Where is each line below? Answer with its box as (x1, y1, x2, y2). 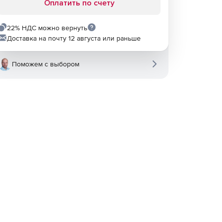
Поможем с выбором (12, 60, 79, 68)
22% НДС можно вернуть (7, 24, 87, 32)
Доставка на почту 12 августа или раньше (7, 34, 141, 42)
